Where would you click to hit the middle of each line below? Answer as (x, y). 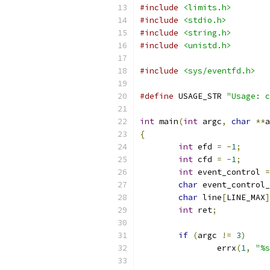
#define (157, 96)
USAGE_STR (200, 96)
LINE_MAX (246, 197)
